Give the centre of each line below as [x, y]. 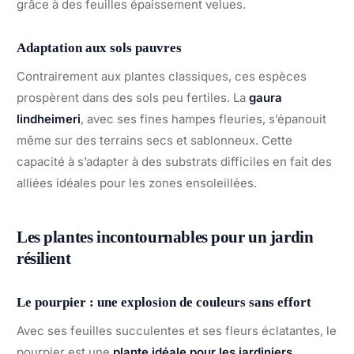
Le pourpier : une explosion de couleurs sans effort [164, 303]
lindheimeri [49, 119]
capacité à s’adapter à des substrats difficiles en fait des [174, 161]
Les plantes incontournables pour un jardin [165, 237]
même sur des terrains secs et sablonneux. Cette [154, 140]
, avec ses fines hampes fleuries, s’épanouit [203, 119]
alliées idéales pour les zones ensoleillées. [137, 183]
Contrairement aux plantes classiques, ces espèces [162, 76]
